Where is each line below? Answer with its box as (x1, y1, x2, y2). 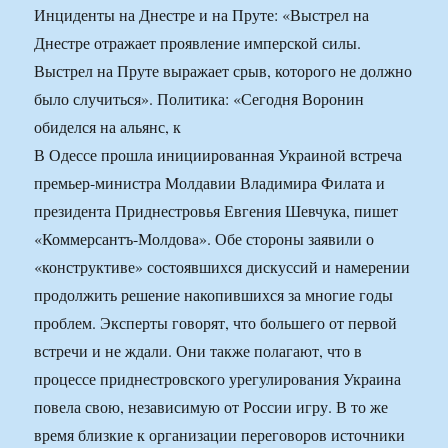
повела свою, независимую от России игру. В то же (34, 396, 389, 418)
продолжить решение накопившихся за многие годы (34, 284, 394, 306)
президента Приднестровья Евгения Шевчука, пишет (34, 200, 399, 222)
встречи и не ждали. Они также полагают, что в (34, 340, 363, 362)
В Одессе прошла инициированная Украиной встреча (34, 144, 403, 166)
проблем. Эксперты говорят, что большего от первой (34, 312, 398, 334)
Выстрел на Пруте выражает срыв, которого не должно (34, 60, 413, 82)
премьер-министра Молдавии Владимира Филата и (34, 172, 386, 194)
